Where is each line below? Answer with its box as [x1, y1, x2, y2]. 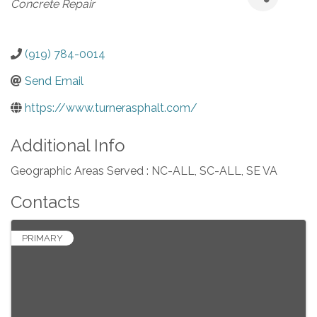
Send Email [25, 74, 83, 88]
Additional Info [11, 135, 125, 156]
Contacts [11, 192, 80, 213]
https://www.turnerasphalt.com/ [25, 101, 197, 115]
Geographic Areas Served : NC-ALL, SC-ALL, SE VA [11, 164, 277, 178]
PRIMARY [22, 233, 63, 244]
